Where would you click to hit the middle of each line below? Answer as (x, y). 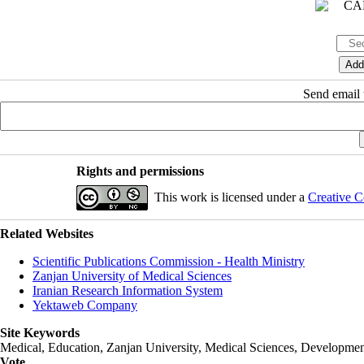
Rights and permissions (140, 171)
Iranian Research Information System (128, 290)
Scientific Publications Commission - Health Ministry (169, 261)
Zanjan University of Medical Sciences (132, 275)
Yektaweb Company (85, 305)
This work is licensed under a (231, 197)
